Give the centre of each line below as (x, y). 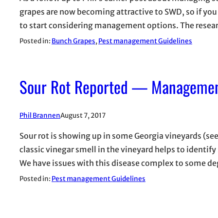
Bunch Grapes (73, 41)
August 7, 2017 (83, 115)
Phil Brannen (40, 115)
